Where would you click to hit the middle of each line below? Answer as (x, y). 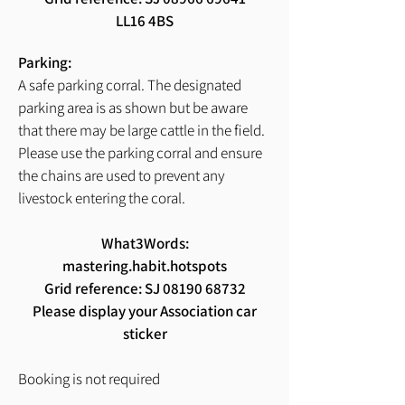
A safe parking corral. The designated (130, 85)
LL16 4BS (145, 20)
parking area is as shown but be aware (133, 107)
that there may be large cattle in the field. (141, 130)
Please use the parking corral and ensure (140, 152)
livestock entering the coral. (102, 198)
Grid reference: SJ (103, 288)
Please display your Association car (145, 311)
